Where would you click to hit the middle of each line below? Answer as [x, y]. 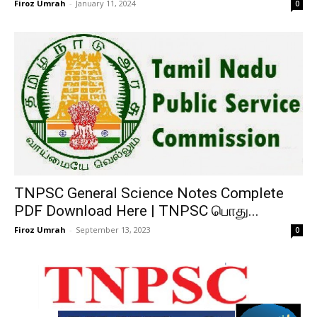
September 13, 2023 [113, 230]
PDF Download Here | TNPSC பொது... [137, 211]
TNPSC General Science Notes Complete [149, 194]
